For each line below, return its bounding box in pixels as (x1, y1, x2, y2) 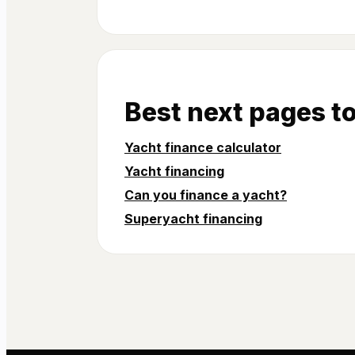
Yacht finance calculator (124, 139, 281, 155)
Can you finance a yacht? (124, 186, 287, 203)
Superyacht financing (124, 210, 262, 227)
